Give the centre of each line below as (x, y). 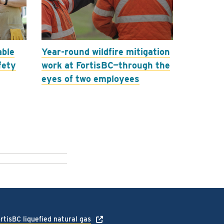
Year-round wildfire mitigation (106, 51)
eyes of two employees (91, 78)
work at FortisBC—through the (106, 65)
